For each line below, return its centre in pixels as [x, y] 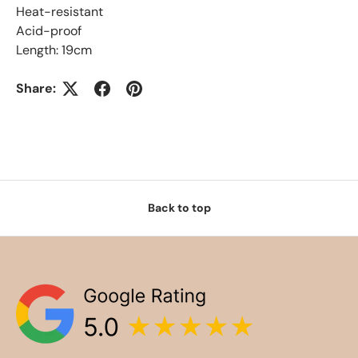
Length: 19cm [54, 50]
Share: [36, 89]
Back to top [179, 207]
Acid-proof [49, 31]
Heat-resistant [60, 12]
